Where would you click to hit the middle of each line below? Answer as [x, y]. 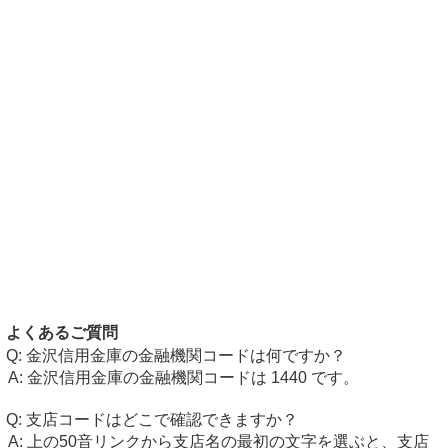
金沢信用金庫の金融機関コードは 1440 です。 [192, 377]
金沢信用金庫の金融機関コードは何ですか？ [186, 355]
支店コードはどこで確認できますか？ [162, 419]
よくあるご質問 [62, 332]
